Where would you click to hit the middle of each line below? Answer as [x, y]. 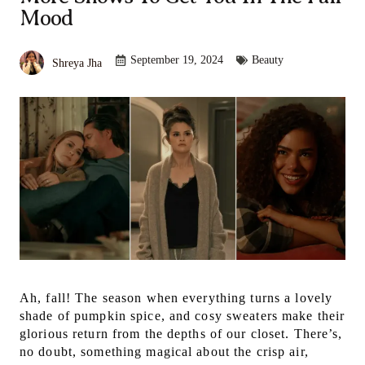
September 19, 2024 [177, 60]
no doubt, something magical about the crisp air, [164, 352]
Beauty [268, 60]
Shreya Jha [77, 63]
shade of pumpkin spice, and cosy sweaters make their [182, 316]
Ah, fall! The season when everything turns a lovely [176, 298]
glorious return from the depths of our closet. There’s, [181, 334]
